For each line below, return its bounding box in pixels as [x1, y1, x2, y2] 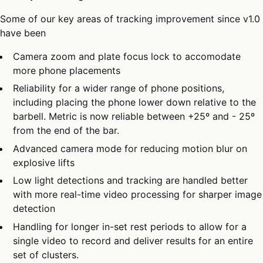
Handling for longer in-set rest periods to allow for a [13, 220, 247, 232]
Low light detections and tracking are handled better [13, 174, 248, 187]
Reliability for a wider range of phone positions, [13, 82, 225, 95]
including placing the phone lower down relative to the [13, 96, 257, 109]
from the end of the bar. [13, 124, 120, 137]
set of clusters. [13, 248, 79, 261]
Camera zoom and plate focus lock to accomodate [13, 50, 241, 62]
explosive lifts [13, 156, 75, 168]
